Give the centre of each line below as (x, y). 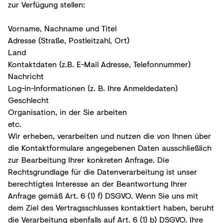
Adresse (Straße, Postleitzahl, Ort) (69, 40)
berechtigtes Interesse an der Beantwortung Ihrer (98, 183)
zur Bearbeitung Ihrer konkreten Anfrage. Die (89, 159)
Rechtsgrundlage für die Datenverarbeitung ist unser (103, 171)
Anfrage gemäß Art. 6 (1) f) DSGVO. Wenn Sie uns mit (103, 195)
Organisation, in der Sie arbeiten (67, 111)
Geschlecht (28, 100)
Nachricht (26, 76)
